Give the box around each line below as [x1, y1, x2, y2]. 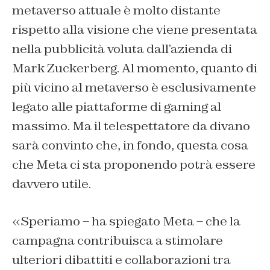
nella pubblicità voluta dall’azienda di [12, 40, 232, 57]
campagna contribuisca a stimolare [12, 232, 223, 248]
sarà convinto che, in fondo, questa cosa [12, 137, 248, 153]
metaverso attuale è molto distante [12, 2, 221, 18]
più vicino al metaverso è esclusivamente [12, 79, 256, 95]
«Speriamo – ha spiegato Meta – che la [12, 213, 240, 229]
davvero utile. [12, 175, 91, 192]
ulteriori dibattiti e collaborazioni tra [12, 251, 231, 268]
